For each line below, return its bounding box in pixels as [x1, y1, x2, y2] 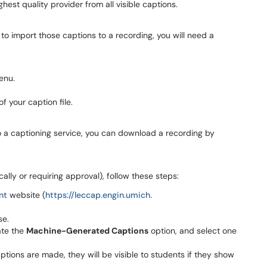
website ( [7, 190, 45, 200]
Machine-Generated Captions [26, 225, 148, 236]
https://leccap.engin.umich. [45, 190, 152, 200]
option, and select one [148, 225, 237, 236]
